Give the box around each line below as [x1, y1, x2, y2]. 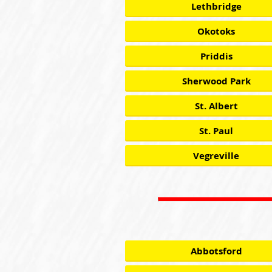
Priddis [200, 50, 233, 63]
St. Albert [194, 100, 238, 112]
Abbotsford [190, 245, 242, 257]
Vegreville [193, 149, 239, 162]
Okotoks [197, 25, 235, 38]
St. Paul [199, 124, 233, 137]
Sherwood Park [182, 75, 251, 87]
